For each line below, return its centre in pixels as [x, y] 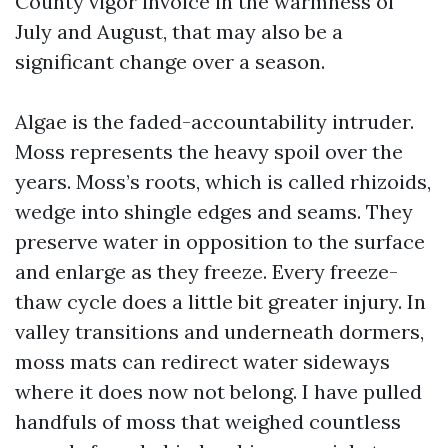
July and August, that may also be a [179, 31]
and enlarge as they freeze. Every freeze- [206, 271]
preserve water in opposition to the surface [220, 241]
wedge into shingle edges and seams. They [214, 211]
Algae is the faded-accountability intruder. [214, 121]
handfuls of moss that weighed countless [208, 421]
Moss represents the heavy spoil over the [209, 151]
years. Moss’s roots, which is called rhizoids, [223, 181]
